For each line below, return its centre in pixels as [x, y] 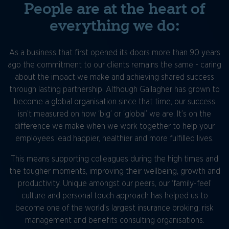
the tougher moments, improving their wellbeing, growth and [114, 171]
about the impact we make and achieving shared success [114, 77]
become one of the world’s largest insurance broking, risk [114, 208]
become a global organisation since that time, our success [114, 102]
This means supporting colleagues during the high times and [114, 159]
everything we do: [114, 26]
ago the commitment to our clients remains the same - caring [114, 65]
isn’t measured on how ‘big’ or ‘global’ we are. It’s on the [114, 114]
